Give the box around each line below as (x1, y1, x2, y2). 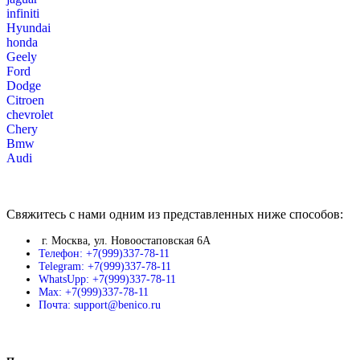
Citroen (6, 93, 44, 108)
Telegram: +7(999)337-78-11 (39, 260, 171, 273)
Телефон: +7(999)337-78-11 (39, 247, 170, 260)
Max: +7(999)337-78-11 (39, 286, 149, 299)
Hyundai (6, 21, 51, 35)
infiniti (6, 6, 39, 21)
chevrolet (6, 108, 53, 122)
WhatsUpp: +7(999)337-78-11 (39, 273, 176, 286)
